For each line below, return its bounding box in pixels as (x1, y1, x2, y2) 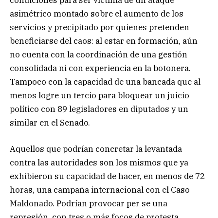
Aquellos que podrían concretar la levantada (10, 143, 182, 154)
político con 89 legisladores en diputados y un (10, 103, 188, 114)
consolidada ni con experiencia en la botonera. (10, 62, 191, 73)
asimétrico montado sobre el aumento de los (10, 8, 183, 19)
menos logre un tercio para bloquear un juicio (10, 90, 189, 101)
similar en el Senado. (10, 117, 90, 128)
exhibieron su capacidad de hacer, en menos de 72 (10, 170, 205, 182)
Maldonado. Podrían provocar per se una (10, 198, 167, 209)
